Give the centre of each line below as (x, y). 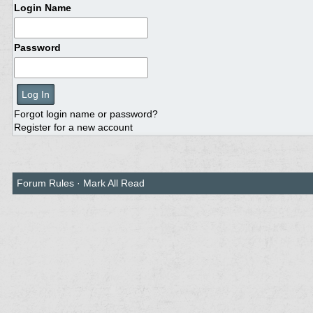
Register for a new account (73, 127)
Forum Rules (45, 183)
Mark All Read (114, 183)
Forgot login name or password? (86, 114)
